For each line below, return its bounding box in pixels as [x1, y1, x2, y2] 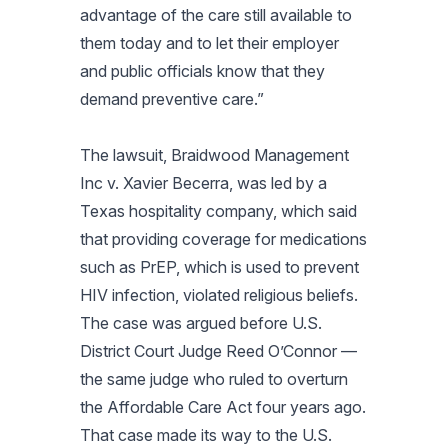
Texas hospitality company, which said [80, 200, 357, 221]
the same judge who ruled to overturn [80, 368, 348, 389]
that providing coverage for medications [80, 228, 367, 249]
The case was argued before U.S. [80, 312, 322, 333]
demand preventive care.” [80, 88, 268, 109]
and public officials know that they [80, 60, 325, 81]
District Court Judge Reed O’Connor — [80, 340, 357, 361]
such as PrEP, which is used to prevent [80, 256, 359, 277]
